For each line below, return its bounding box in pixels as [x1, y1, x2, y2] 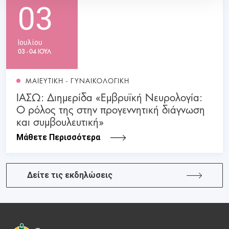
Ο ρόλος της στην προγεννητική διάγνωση [16, 101, 205, 118]
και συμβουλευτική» [16, 113, 104, 130]
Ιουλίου [18, 38, 42, 47]
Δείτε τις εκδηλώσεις [27, 170, 112, 180]
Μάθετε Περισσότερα [16, 132, 100, 143]
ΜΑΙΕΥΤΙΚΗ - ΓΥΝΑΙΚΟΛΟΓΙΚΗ [26, 75, 129, 86]
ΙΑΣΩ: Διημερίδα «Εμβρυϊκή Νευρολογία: [16, 88, 202, 105]
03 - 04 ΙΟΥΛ [18, 47, 51, 56]
